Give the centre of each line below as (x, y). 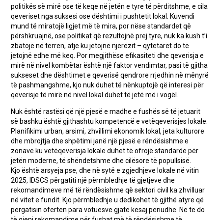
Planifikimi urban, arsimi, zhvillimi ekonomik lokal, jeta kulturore (108, 131)
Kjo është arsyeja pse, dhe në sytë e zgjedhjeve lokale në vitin (105, 170)
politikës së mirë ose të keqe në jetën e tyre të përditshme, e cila (110, 6)
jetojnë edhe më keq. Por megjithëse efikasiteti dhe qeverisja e (108, 55)
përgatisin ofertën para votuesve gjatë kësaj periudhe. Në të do (108, 209)
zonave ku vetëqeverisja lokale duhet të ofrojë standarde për (105, 151)
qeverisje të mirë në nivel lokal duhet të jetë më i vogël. (95, 95)
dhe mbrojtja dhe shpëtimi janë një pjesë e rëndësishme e (100, 141)
